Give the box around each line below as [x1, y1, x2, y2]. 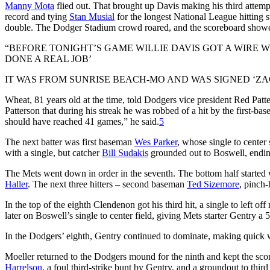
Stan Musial [69, 11, 115, 22]
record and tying [5, 11, 69, 22]
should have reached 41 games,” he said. [5, 116, 159, 127]
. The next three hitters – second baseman [28, 178, 187, 189]
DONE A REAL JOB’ [5, 53, 92, 64]
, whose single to [177, 136, 243, 147]
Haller [5, 178, 28, 189]
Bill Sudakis [102, 147, 148, 158]
